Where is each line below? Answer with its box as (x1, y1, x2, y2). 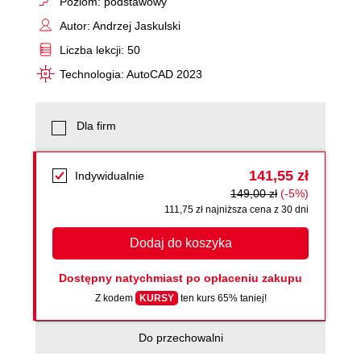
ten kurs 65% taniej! (177, 292, 267, 304)
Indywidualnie (75, 168, 144, 182)
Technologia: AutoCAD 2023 (60, 67, 202, 81)
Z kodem (94, 292, 135, 304)
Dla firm (77, 118, 116, 132)
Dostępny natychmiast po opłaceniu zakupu (59, 271, 302, 284)
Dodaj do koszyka (129, 235, 232, 250)
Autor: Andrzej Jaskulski (60, 19, 180, 32)
